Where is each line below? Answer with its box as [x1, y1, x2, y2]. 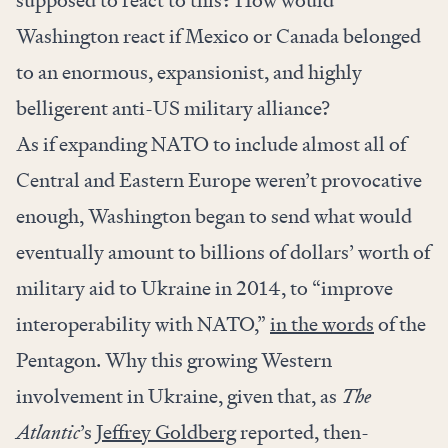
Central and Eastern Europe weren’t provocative [16, 167, 422, 194]
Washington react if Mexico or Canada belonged [16, 23, 421, 50]
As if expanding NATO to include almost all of [16, 131, 406, 158]
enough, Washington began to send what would [16, 203, 412, 230]
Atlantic [16, 419, 80, 446]
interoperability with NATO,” [16, 311, 270, 338]
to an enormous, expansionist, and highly [16, 59, 362, 86]
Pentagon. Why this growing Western [16, 347, 332, 374]
